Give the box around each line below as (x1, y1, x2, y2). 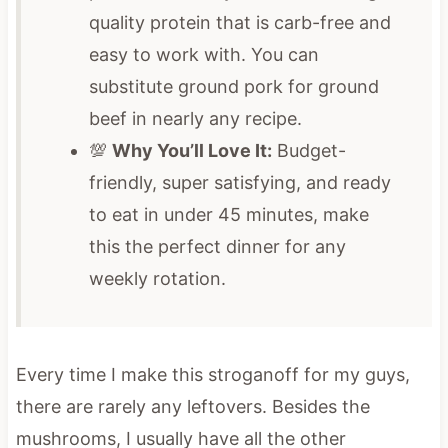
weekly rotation (88, 267, 221, 289)
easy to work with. (88, 43, 246, 65)
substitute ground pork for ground (88, 75, 379, 97)
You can (245, 43, 319, 65)
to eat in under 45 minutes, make (88, 203, 369, 225)
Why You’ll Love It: (111, 139, 272, 161)
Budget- (271, 139, 346, 161)
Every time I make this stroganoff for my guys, (15, 363, 410, 385)
